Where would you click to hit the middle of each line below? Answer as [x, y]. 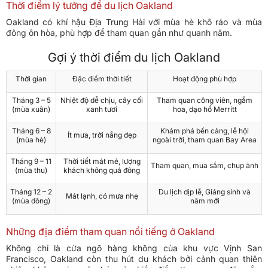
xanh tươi [102, 109]
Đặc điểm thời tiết [102, 79]
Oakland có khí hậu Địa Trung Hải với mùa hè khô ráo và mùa [134, 22]
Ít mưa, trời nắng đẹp [102, 135]
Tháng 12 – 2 [31, 192]
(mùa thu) [31, 170]
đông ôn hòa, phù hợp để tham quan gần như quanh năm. [119, 33]
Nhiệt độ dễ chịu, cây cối [102, 100]
